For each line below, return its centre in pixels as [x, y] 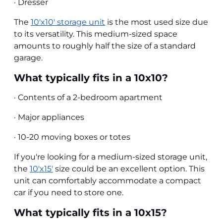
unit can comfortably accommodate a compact [108, 180]
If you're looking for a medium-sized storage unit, [111, 157]
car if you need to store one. [69, 192]
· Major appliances [49, 117]
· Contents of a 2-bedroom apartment [89, 97]
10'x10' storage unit [68, 22]
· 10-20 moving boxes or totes [72, 137]
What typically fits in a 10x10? [91, 78]
